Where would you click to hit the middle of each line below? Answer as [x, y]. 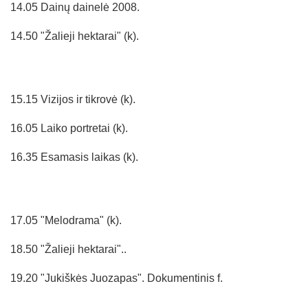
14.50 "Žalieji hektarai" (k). [75, 36]
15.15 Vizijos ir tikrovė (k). [73, 99]
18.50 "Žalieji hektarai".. [68, 249]
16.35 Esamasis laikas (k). [74, 157]
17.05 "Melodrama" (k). [66, 220]
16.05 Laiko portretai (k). [69, 128]
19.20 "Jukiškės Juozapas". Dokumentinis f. [117, 278]
